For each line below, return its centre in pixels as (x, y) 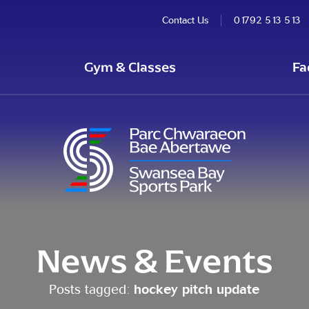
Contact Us (185, 20)
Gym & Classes (130, 67)
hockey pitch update (197, 289)
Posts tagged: (92, 289)
